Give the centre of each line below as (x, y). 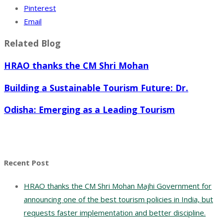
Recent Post (27, 163)
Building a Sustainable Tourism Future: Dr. (96, 87)
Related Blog (32, 43)
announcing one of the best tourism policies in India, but (118, 199)
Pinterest (40, 8)
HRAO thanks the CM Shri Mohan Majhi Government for (118, 186)
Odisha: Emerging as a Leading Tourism (89, 110)
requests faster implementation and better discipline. (115, 213)
